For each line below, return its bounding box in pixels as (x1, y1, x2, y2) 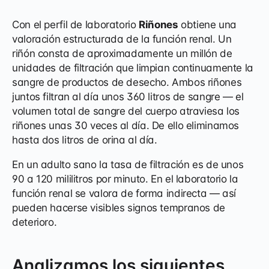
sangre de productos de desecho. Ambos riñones (12, 76, 242, 89)
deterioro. (12, 216, 57, 229)
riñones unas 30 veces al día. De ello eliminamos (12, 119, 240, 132)
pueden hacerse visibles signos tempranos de (12, 202, 225, 214)
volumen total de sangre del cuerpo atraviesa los (12, 105, 240, 118)
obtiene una (178, 19, 237, 31)
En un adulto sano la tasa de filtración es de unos (12, 159, 244, 171)
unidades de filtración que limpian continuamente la (12, 62, 253, 74)
